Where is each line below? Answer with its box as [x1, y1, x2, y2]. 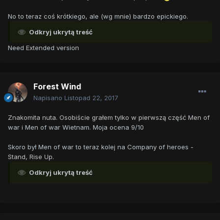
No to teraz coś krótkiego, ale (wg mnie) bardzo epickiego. [8, 12, 188, 21]
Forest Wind [33, 82, 81, 92]
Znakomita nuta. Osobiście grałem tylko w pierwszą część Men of [8, 113, 210, 122]
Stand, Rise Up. [8, 153, 60, 161]
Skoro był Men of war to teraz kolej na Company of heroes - [8, 143, 193, 151]
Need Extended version [8, 44, 79, 52]
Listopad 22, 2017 [64, 94, 118, 102]
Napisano [33, 94, 64, 102]
